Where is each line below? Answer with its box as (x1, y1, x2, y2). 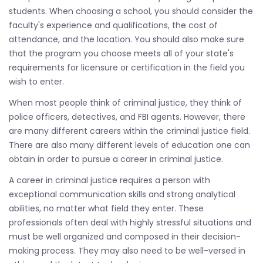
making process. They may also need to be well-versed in (9, 245, 245, 257)
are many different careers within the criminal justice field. (9, 125, 250, 137)
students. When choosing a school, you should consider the (9, 5, 253, 17)
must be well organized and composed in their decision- (9, 231, 241, 242)
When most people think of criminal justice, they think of (9, 97, 242, 109)
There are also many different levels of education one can (9, 139, 250, 151)
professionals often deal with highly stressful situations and (9, 217, 251, 228)
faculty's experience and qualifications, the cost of (9, 19, 218, 31)
